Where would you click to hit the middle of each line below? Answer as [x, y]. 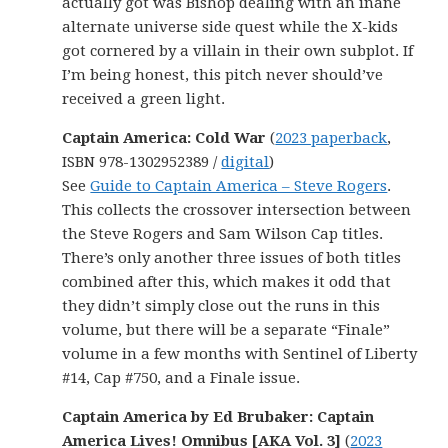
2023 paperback [331, 138]
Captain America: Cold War [164, 138]
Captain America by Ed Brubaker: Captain [218, 417]
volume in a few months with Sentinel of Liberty [240, 354]
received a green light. [144, 99]
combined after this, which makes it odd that [227, 282]
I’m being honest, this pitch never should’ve [223, 75]
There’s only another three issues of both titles [232, 258]
